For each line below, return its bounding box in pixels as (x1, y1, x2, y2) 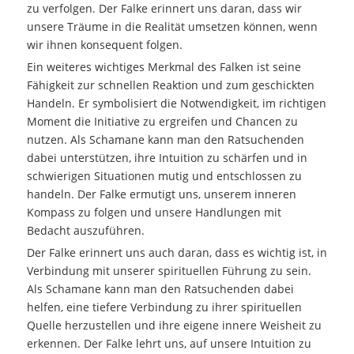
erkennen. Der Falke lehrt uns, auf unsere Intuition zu (26, 335, 311, 351)
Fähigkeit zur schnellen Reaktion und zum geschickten (26, 77, 314, 92)
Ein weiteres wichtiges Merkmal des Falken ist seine (26, 58, 301, 74)
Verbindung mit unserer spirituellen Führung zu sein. (26, 262, 311, 278)
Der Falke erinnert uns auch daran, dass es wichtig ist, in (26, 244, 327, 260)
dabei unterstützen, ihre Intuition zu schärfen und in (26, 149, 307, 165)
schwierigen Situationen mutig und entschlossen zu (26, 168, 302, 183)
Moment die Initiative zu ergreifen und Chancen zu (26, 113, 298, 129)
